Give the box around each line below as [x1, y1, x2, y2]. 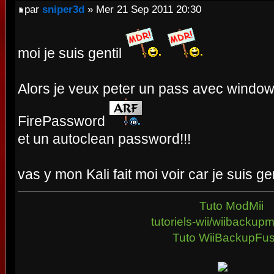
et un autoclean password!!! [18, 130, 191, 147]
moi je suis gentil [18, 45, 125, 61]
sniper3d [42, 2, 84, 15]
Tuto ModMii [199, 199, 264, 212]
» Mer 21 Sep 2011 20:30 [84, 2, 201, 15]
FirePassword [18, 113, 109, 129]
